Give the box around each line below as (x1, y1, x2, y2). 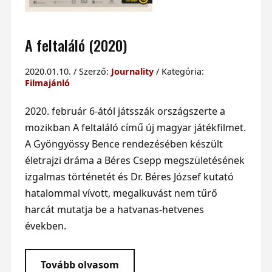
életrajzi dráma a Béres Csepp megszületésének (24, 153, 245, 167)
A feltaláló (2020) (24, 33, 127, 56)
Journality (110, 65, 154, 77)
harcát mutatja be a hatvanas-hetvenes (24, 202, 204, 216)
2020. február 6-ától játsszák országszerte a (24, 104, 225, 118)
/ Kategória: (153, 65, 204, 77)
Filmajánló (24, 76, 70, 89)
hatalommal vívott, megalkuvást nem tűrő (24, 186, 217, 200)
